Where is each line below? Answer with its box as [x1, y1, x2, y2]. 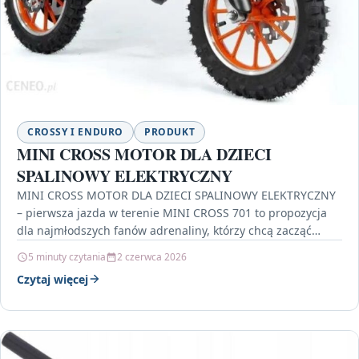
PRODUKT [144, 124, 196, 139]
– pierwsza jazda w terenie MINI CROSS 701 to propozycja [17, 204, 327, 220]
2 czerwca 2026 [117, 249, 187, 264]
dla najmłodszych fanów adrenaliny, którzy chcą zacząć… [17, 222, 321, 238]
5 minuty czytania [28, 249, 106, 264]
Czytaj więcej [17, 271, 88, 287]
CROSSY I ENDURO [27, 124, 123, 139]
